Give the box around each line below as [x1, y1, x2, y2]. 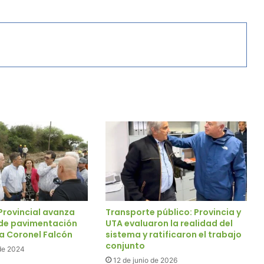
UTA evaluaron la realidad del [105, 217, 233, 229]
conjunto [105, 239, 145, 252]
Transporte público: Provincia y [105, 206, 241, 218]
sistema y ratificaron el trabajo [105, 228, 242, 240]
